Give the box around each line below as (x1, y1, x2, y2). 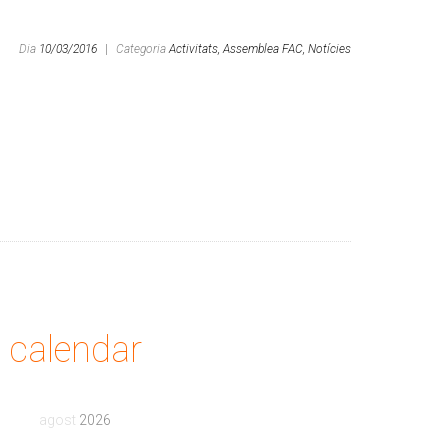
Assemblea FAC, (223, 42, 305, 57)
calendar (9, 329, 143, 372)
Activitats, (169, 42, 220, 57)
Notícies (308, 42, 351, 57)
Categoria (116, 42, 169, 57)
